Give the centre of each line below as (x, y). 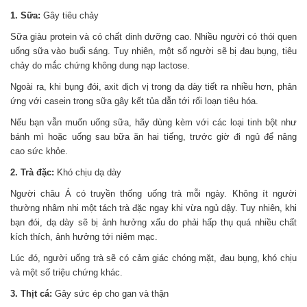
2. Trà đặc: (32, 172)
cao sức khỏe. (39, 151)
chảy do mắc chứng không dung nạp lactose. (100, 65)
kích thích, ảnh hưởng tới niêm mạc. (84, 237)
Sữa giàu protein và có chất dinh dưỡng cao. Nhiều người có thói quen (153, 37)
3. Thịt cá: (31, 294)
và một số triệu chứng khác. (66, 272)
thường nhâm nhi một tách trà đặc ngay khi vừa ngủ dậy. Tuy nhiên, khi (153, 208)
